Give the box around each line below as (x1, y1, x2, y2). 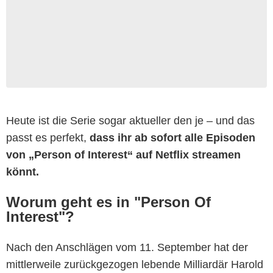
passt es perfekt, (6, 131, 90, 144)
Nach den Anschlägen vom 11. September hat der (6, 241, 248, 253)
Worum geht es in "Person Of (6, 193, 211, 210)
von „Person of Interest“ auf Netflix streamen (6, 148, 241, 161)
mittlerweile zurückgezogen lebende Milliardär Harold (6, 258, 263, 271)
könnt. (6, 165, 39, 178)
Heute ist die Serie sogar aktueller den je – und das (6, 114, 255, 127)
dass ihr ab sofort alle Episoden (90, 131, 255, 144)
